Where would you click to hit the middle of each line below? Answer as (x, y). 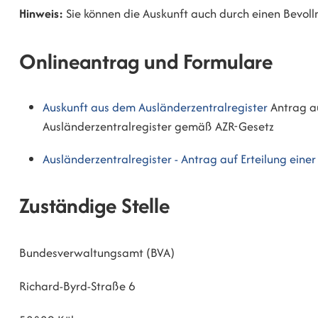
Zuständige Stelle (94, 206)
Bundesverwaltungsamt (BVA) (97, 252)
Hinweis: (41, 14)
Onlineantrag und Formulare (146, 61)
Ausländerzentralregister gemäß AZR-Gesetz (159, 127)
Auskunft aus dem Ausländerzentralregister (155, 108)
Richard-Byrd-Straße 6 (77, 286)
